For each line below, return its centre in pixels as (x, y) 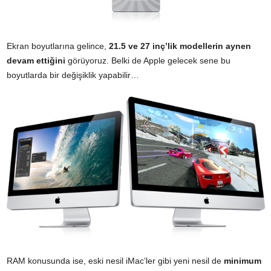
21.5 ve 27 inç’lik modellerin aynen (180, 46)
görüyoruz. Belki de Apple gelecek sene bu (148, 60)
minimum (241, 261)
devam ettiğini (36, 60)
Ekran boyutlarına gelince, (58, 46)
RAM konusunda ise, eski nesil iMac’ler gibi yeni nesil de (114, 261)
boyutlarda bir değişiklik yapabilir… (73, 75)
